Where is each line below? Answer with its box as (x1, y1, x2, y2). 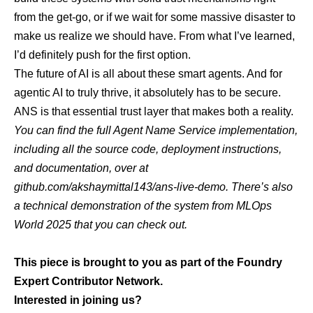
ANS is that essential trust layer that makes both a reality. (14, 105, 293, 117)
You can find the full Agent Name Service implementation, (14, 124, 298, 136)
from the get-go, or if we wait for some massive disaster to (14, 11, 296, 23)
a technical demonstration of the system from (14, 200, 236, 212)
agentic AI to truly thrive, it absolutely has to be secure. (14, 87, 281, 99)
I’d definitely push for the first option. (14, 49, 191, 61)
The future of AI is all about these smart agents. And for (14, 68, 282, 80)
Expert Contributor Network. (14, 275, 163, 287)
